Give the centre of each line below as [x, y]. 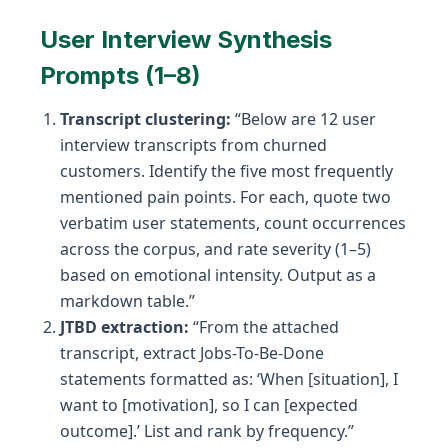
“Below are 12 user [303, 118]
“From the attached [264, 326]
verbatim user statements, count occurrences [233, 222]
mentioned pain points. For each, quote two [225, 196]
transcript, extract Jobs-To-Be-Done [192, 352]
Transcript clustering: [145, 118]
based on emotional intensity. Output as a [218, 274]
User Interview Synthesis [186, 39]
